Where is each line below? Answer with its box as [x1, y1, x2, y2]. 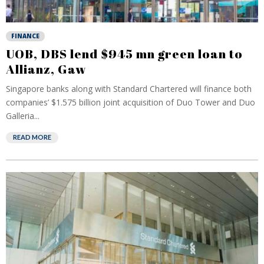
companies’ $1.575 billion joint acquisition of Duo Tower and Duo [6, 97, 255, 108]
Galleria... [6, 110, 39, 121]
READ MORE [13, 133, 51, 141]
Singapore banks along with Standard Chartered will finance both [6, 83, 252, 94]
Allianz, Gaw [6, 61, 87, 77]
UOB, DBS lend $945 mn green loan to [6, 45, 243, 62]
